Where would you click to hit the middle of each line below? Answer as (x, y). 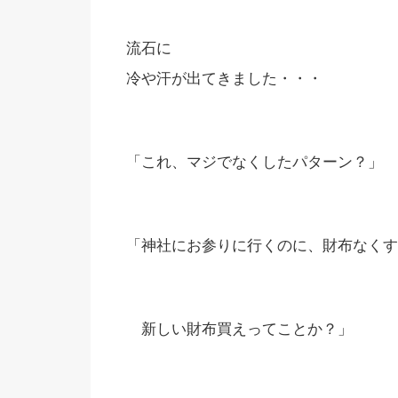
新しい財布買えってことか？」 (239, 329)
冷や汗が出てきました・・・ (224, 79)
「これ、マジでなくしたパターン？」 (255, 162)
